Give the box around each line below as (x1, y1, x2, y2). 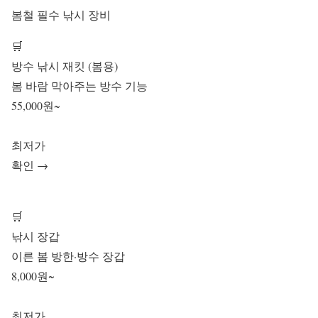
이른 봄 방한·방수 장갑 (11, 248, 125, 263)
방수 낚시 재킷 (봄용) (11, 57, 118, 73)
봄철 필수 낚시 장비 (11, 6, 111, 22)
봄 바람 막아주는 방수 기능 (11, 77, 148, 93)
